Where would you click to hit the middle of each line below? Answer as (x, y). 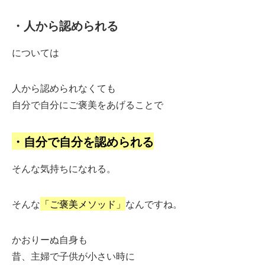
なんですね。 (154, 203)
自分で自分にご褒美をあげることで (88, 104)
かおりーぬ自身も (50, 239)
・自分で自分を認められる (83, 141)
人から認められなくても (64, 88)
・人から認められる (65, 25)
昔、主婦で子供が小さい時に (73, 256)
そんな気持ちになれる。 (64, 168)
